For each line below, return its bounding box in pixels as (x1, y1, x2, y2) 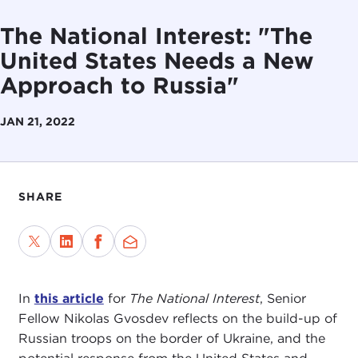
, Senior (259, 290, 306, 306)
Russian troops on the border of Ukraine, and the (18, 330, 325, 346)
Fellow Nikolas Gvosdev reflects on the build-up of (18, 310, 337, 326)
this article (34, 290, 104, 306)
